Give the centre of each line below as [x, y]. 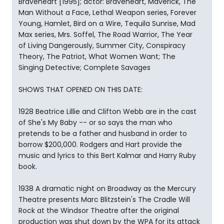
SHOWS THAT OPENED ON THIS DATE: [80, 89]
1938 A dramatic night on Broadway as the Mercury [107, 188]
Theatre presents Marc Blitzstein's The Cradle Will [104, 199]
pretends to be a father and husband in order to [103, 133]
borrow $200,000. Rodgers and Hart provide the [100, 144]
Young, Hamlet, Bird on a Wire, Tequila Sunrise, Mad [107, 23]
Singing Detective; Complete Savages [84, 67]
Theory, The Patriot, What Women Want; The [97, 56]
